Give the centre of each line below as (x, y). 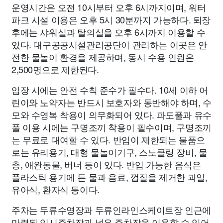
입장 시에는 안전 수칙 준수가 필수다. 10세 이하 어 (110, 90)
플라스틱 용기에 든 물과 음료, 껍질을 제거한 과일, (110, 177)
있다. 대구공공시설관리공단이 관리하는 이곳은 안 (109, 45)
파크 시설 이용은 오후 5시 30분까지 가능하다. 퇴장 (111, 20)
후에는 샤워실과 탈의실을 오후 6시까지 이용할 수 (109, 32)
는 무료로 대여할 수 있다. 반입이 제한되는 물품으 (108, 140)
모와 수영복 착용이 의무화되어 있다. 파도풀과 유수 (111, 115)
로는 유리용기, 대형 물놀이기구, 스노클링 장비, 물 (110, 152)
